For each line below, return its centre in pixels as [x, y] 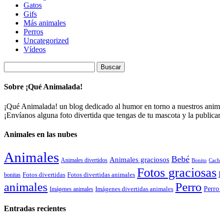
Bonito [199, 160]
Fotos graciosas [177, 173]
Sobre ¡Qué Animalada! [43, 87]
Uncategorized [46, 40]
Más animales [45, 23]
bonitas [12, 175]
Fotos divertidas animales [101, 175]
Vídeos [35, 49]
